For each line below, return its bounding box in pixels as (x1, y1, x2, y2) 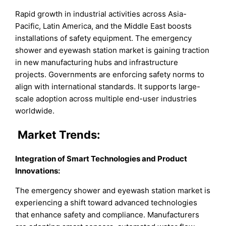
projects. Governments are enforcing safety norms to (15, 69, 205, 79)
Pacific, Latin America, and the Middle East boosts (15, 21, 192, 31)
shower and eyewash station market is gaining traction (15, 45, 210, 55)
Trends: (56, 128, 101, 141)
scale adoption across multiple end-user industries (15, 93, 197, 103)
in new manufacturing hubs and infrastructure (15, 57, 179, 67)
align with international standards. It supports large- (15, 81, 201, 91)
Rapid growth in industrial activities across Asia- (15, 9, 187, 19)
